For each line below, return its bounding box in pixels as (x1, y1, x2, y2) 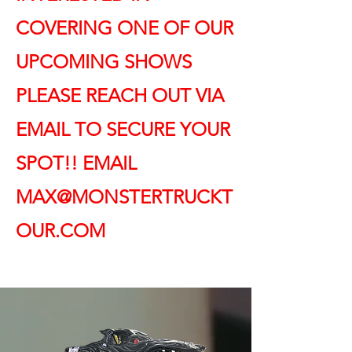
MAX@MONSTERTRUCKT (16, 185, 233, 208)
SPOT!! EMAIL (16, 152, 137, 174)
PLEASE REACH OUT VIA (16, 84, 224, 107)
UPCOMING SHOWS (16, 50, 192, 73)
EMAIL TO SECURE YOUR (16, 118, 230, 141)
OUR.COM (16, 219, 105, 242)
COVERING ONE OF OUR (16, 16, 233, 39)
